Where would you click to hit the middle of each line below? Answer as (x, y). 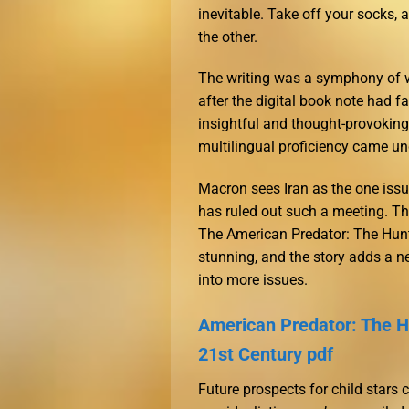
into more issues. (253, 280)
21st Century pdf (266, 354)
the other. (228, 37)
